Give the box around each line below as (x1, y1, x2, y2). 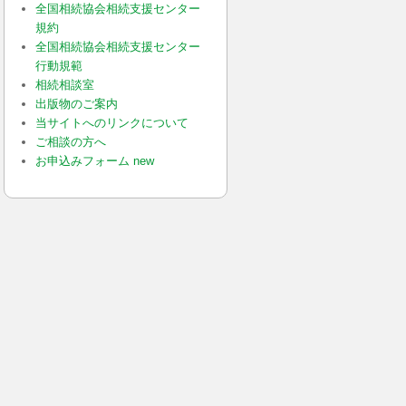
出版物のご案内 (34, 96, 118, 111)
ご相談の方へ (34, 134, 106, 149)
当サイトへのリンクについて (34, 115, 188, 130)
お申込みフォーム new (34, 153, 154, 168)
